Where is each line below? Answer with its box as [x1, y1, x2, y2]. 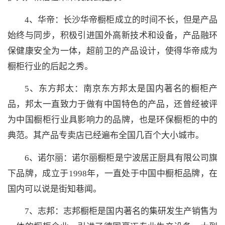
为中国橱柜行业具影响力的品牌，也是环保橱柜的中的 [8, 115, 217, 125]
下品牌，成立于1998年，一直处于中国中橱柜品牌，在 [8, 168, 217, 178]
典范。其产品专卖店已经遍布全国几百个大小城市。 [8, 131, 204, 141]
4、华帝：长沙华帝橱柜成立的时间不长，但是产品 [25, 15, 217, 25]
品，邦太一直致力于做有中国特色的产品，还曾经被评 [8, 99, 217, 109]
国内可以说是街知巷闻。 [8, 184, 101, 194]
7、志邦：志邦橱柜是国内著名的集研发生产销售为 [25, 206, 217, 216]
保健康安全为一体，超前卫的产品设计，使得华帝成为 [8, 46, 217, 56]
